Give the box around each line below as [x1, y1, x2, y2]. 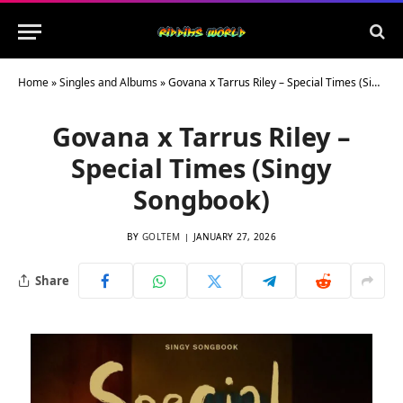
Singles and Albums [59, 75, 157, 90]
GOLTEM [141, 230, 181, 243]
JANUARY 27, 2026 [193, 230, 276, 243]
